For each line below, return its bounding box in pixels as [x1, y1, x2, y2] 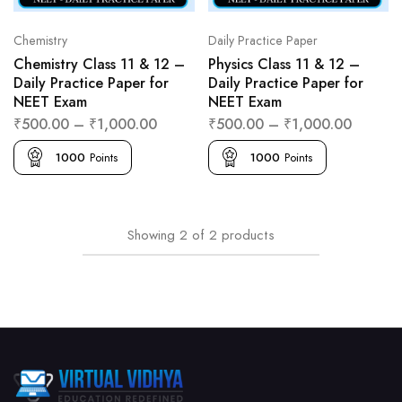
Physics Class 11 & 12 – [207, 54, 360, 75]
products [222, 224, 275, 245]
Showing [127, 224, 175, 245]
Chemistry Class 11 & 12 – [13, 54, 185, 75]
